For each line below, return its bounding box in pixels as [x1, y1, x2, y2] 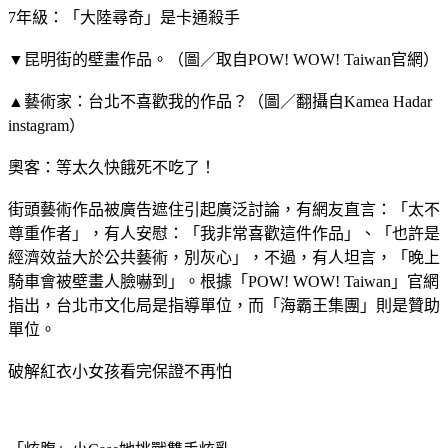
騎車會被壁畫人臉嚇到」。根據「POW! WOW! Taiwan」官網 [8, 272, 439, 290]
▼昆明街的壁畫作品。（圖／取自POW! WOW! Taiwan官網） [8, 50, 439, 68]
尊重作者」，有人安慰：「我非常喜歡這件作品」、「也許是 [8, 224, 440, 242]
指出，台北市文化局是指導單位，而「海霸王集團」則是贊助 [8, 296, 440, 314]
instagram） [8, 116, 85, 134]
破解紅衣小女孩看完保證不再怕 [8, 362, 232, 380]
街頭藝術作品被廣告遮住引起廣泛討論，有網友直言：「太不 [8, 200, 440, 218]
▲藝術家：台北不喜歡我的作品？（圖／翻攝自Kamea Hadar [8, 92, 432, 110]
